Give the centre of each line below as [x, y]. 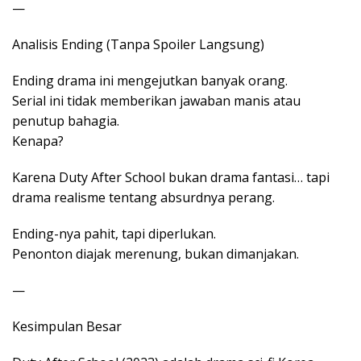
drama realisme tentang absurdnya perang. [143, 198]
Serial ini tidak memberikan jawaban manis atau [156, 101]
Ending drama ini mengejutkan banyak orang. [150, 81]
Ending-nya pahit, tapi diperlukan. [114, 234]
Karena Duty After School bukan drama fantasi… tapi [171, 178]
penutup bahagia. [66, 121]
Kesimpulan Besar [67, 327]
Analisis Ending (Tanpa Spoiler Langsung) [138, 45]
